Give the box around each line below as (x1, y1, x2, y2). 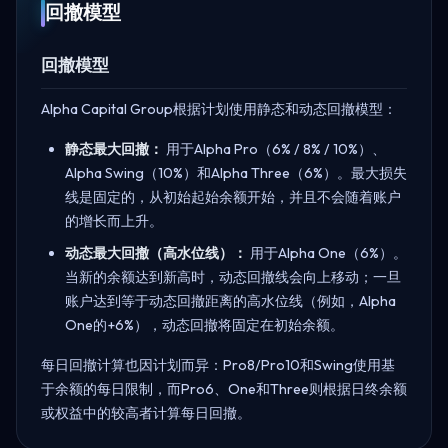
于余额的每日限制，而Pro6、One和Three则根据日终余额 (41, 379, 407, 398)
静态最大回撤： (65, 139, 163, 158)
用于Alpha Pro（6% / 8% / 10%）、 (163, 139, 386, 158)
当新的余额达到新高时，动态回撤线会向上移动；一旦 (65, 267, 401, 286)
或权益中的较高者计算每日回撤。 (41, 403, 251, 422)
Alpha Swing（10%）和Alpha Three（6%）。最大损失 (65, 163, 407, 182)
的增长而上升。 (65, 211, 163, 230)
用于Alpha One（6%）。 (247, 243, 407, 262)
